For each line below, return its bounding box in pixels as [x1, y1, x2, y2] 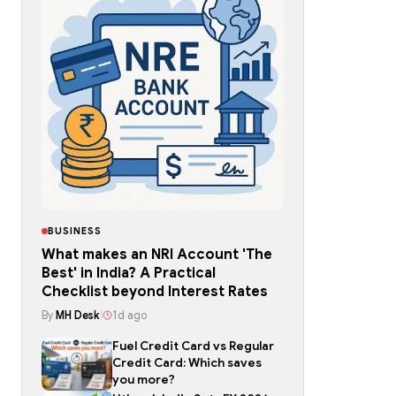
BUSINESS [48, 225, 102, 237]
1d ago [112, 308, 147, 322]
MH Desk [56, 308, 100, 322]
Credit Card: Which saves [112, 355, 262, 370]
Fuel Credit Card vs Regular [112, 339, 274, 354]
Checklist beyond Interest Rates [42, 283, 268, 301]
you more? [112, 372, 175, 387]
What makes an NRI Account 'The [42, 246, 272, 263]
